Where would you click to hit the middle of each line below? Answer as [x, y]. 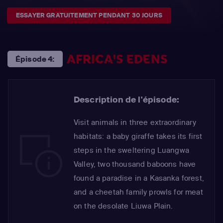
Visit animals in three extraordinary [135, 122]
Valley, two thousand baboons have [135, 164]
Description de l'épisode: [126, 100]
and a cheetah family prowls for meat [138, 192]
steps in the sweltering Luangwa [131, 150]
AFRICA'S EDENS [117, 59]
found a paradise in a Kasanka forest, [139, 178]
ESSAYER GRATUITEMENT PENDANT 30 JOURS [89, 15]
